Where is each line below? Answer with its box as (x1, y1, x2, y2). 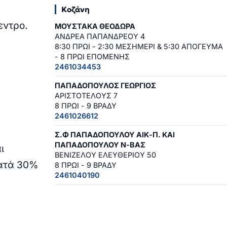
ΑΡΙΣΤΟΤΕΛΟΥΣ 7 (55, 91, 118, 100)
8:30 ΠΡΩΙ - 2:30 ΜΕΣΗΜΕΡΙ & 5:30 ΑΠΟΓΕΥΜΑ (55, 42, 223, 51)
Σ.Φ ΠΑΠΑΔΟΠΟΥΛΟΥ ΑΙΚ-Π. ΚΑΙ (55, 130, 175, 139)
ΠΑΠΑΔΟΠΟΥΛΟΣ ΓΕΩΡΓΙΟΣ (55, 81, 156, 90)
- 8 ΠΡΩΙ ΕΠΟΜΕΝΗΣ (55, 52, 130, 61)
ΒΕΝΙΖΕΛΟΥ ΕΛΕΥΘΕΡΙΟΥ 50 (55, 150, 156, 160)
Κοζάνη (61, 5, 90, 15)
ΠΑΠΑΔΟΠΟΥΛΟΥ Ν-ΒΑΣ (55, 140, 145, 149)
